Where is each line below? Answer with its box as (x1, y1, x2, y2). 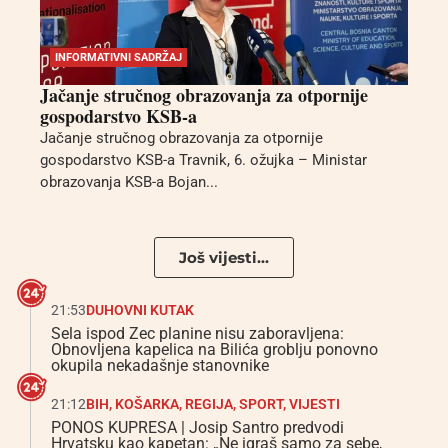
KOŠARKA (115, 395, 179, 412)
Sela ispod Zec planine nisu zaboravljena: (51, 323, 344, 343)
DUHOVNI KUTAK (86, 301, 194, 318)
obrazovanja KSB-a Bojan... (40, 172, 218, 191)
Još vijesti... (179, 247, 269, 267)
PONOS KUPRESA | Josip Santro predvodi (51, 417, 344, 437)
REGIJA (185, 395, 233, 412)
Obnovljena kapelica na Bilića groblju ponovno (51, 339, 378, 359)
